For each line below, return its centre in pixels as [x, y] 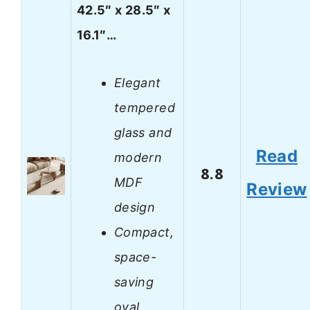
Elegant [138, 82]
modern [138, 157]
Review [277, 190]
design [135, 207]
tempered [145, 107]
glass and [143, 132]
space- [136, 257]
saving [134, 282]
